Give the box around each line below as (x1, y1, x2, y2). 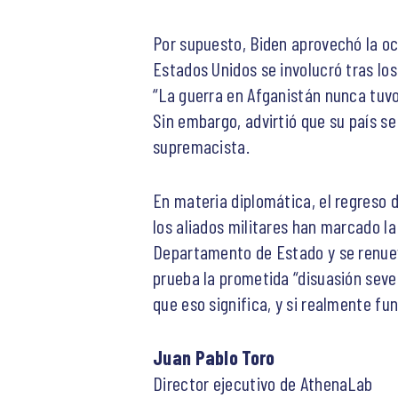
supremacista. (153, 133, 250, 157)
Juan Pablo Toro (153, 345, 275, 369)
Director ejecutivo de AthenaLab (153, 370, 373, 394)
